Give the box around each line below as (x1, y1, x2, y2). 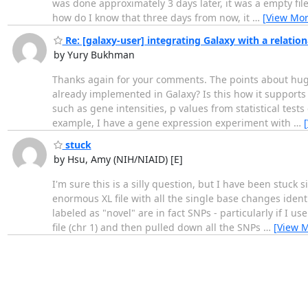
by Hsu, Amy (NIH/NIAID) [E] (53, 153, 183, 166)
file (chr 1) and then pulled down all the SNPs (52, 221, 263, 234)
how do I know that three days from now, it (52, 11, 252, 25)
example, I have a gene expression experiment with (52, 115, 294, 129)
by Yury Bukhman (53, 47, 135, 61)
